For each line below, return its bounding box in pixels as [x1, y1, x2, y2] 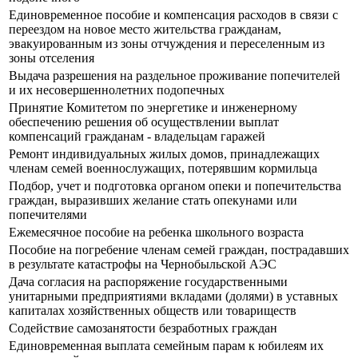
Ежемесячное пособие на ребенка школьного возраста [9, 225, 304, 240]
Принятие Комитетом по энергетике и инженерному [9, 101, 297, 115]
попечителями [9, 208, 87, 222]
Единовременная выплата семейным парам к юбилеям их [9, 339, 324, 353]
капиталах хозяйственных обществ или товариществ [9, 304, 296, 318]
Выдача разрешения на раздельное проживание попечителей [9, 69, 340, 83]
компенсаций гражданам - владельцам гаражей [9, 129, 265, 144]
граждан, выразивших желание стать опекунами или [9, 193, 297, 208]
